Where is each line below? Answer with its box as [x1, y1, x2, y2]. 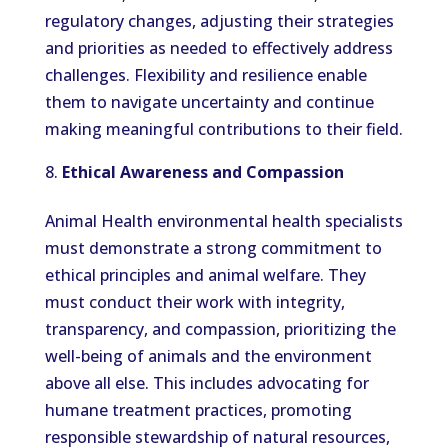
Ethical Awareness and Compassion [61, 161, 344, 183]
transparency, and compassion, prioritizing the [44, 318, 396, 340]
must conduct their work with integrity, [44, 291, 345, 313]
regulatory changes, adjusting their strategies [44, 10, 394, 32]
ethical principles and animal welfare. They [44, 264, 366, 286]
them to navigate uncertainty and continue [44, 91, 374, 113]
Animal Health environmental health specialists [44, 210, 403, 232]
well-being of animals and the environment [44, 345, 372, 367]
